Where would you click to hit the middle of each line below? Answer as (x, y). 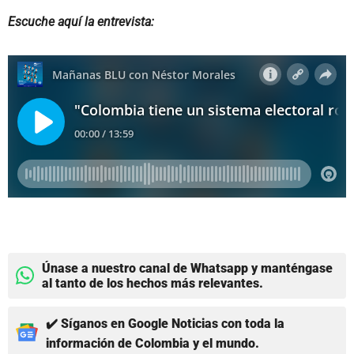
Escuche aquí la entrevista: (81, 21)
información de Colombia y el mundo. (153, 343)
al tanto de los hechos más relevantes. (153, 283)
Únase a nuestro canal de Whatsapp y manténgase (187, 268)
